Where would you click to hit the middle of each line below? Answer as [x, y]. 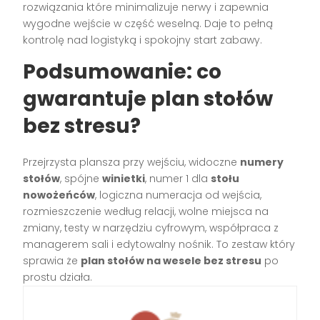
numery [262, 162]
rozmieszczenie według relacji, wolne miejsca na [146, 211]
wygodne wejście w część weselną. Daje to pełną [148, 23]
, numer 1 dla [178, 178]
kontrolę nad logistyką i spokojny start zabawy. [143, 40]
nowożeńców [59, 195]
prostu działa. [58, 277]
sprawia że [52, 260]
